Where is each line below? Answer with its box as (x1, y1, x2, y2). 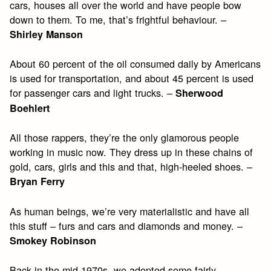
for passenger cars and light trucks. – (10, 85, 176, 100)
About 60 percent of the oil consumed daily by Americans (10, 56, 261, 71)
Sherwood (175, 85, 224, 100)
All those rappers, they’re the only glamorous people (10, 130, 240, 145)
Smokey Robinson (10, 233, 97, 247)
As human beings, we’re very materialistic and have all (10, 203, 250, 218)
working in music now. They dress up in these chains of (10, 145, 253, 160)
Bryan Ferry (10, 174, 65, 189)
